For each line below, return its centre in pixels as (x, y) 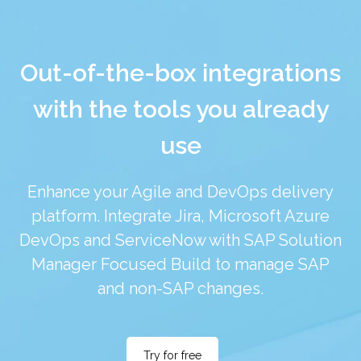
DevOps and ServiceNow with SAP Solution (180, 241)
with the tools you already (180, 110)
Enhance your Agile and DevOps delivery (180, 192)
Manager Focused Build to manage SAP (180, 265)
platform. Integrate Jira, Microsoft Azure (180, 216)
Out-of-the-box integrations (180, 73)
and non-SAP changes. (180, 289)
